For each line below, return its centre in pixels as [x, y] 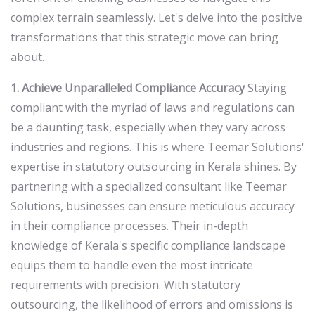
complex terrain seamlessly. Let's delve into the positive [156, 18]
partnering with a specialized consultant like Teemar [149, 187]
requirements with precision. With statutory [126, 285]
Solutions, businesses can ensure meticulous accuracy [153, 206]
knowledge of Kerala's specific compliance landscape [148, 246]
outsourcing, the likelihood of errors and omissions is [152, 305]
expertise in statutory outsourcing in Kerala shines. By [154, 167]
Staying [266, 88]
